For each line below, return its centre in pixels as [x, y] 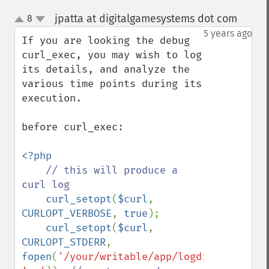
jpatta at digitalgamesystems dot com [146, 19]
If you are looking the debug [106, 41]
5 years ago [228, 33]
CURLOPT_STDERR [64, 242]
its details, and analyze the [106, 69]
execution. [52, 98]
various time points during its [112, 84]
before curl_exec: [73, 127]
